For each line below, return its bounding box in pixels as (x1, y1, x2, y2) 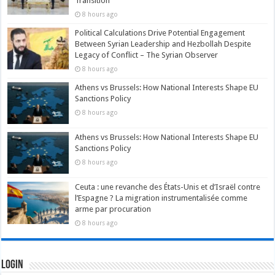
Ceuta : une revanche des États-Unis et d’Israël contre (75, 182, 261, 192)
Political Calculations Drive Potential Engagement (75, 28, 246, 38)
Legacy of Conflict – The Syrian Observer (75, 50, 219, 60)
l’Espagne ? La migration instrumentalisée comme (75, 193, 248, 203)
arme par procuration (75, 204, 152, 214)
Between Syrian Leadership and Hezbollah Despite (75, 39, 252, 49)
